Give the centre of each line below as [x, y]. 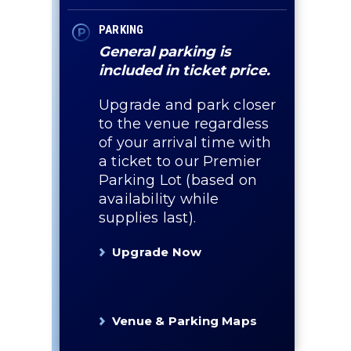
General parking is [165, 52]
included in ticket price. [185, 71]
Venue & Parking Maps [185, 321]
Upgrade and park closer [188, 105]
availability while [159, 199]
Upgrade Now [157, 252]
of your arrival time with [185, 143]
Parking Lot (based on [178, 180]
